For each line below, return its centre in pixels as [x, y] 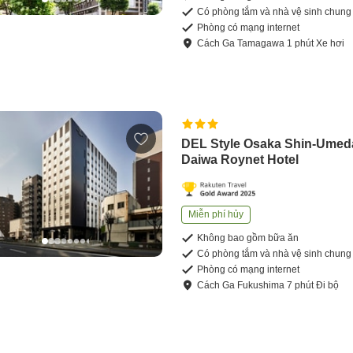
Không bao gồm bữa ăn [248, 238]
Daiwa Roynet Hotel [240, 160]
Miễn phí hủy [216, 215]
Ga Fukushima [254, 286]
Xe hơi [331, 44]
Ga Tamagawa [254, 44]
